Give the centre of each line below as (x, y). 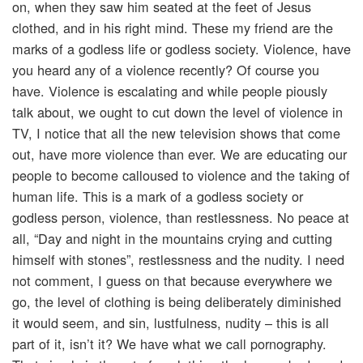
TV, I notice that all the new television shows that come (176, 133)
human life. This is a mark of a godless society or (158, 196)
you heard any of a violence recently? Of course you (166, 70)
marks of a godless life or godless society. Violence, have (181, 49)
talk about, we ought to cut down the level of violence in (177, 112)
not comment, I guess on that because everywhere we (172, 281)
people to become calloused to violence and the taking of (181, 175)
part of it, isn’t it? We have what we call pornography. (169, 344)
